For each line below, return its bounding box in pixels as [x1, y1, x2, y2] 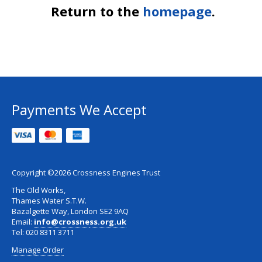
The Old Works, [12, 185, 65, 196]
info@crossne [34, 216, 89, 227]
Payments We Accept [12, 100, 147, 120]
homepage [142, 2, 212, 20]
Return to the [47, 2, 143, 20]
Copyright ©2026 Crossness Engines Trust [12, 167, 160, 178]
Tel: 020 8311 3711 [12, 227, 74, 238]
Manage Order [12, 244, 64, 256]
